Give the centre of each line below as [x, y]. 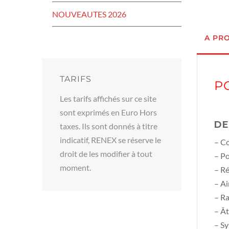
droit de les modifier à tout [106, 154]
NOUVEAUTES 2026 [89, 14]
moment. [75, 167]
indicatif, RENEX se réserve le [110, 140]
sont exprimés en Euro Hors [108, 112]
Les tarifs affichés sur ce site [108, 98]
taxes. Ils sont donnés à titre [109, 126]
